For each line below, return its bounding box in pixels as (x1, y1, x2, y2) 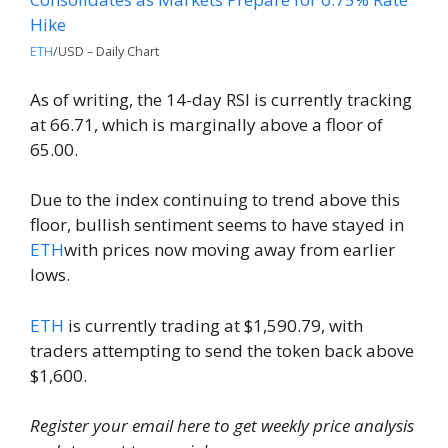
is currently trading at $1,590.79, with (64, 313, 363, 337)
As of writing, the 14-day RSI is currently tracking (30, 87, 412, 111)
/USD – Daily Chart (53, 42, 159, 61)
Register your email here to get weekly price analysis (30, 414, 414, 438)
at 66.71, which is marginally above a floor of (30, 112, 383, 136)
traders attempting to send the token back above (30, 338, 414, 362)
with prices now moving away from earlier (64, 238, 395, 262)
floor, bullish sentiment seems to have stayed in (30, 213, 404, 237)
